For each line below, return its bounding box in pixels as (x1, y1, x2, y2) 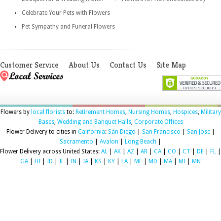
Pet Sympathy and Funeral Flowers (22, 23, 115, 30)
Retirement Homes (75, 108, 125, 115)
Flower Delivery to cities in (6, 128, 78, 135)
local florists (31, 108, 65, 115)
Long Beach (125, 138, 156, 145)
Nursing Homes (128, 108, 170, 115)
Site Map (156, 59, 186, 70)
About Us (69, 59, 100, 70)
